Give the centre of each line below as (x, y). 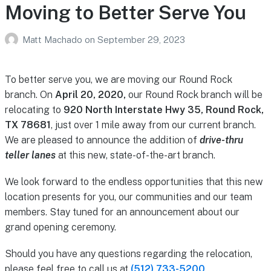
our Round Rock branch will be (194, 94)
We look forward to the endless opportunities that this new (134, 182)
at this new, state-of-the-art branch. (135, 155)
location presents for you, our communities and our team (128, 197)
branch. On (30, 94)
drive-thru (221, 140)
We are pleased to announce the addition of (102, 140)
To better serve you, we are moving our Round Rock (118, 79)
